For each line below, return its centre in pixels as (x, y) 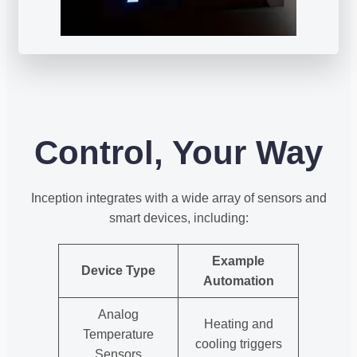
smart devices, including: (178, 218)
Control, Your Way (178, 152)
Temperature (118, 334)
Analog (118, 314)
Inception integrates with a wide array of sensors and (178, 198)
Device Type (118, 270)
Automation (238, 280)
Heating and (238, 324)
